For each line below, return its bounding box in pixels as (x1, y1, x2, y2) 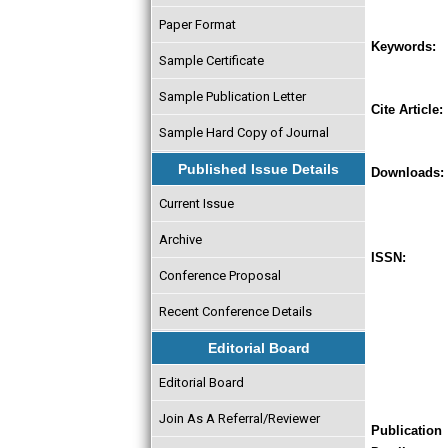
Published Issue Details (178, 161, 339, 177)
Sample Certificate (158, 52, 264, 68)
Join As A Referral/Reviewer (158, 410, 320, 426)
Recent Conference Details (158, 303, 312, 319)
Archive (158, 231, 202, 247)
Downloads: (371, 165, 444, 180)
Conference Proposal (158, 267, 281, 283)
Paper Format (158, 16, 236, 32)
